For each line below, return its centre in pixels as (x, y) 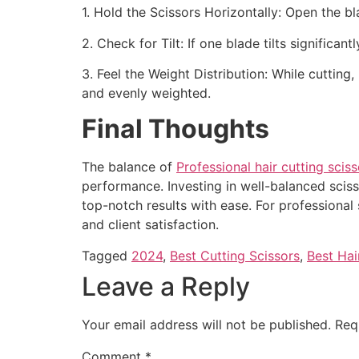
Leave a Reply (166, 286)
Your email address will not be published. (206, 324)
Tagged (107, 255)
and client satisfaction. (150, 225)
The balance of (129, 167)
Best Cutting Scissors (235, 255)
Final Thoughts (175, 129)
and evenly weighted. (146, 93)
